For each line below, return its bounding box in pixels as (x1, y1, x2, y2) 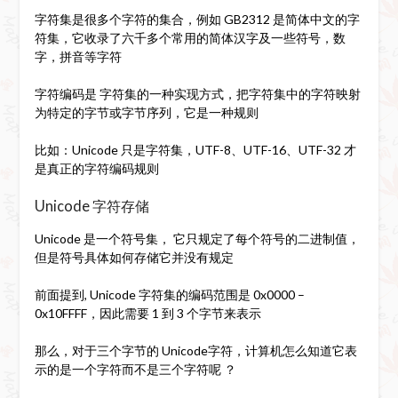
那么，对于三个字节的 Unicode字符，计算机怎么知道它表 (34, 342, 357, 358)
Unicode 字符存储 (34, 196, 149, 214)
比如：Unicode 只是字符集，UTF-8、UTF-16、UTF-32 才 (34, 141, 356, 157)
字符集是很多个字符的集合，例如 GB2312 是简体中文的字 (34, 11, 360, 27)
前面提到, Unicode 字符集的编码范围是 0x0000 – (34, 286, 305, 302)
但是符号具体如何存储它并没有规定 (34, 249, 234, 265)
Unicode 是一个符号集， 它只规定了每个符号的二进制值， (34, 230, 360, 246)
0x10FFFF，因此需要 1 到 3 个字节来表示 (34, 305, 261, 321)
